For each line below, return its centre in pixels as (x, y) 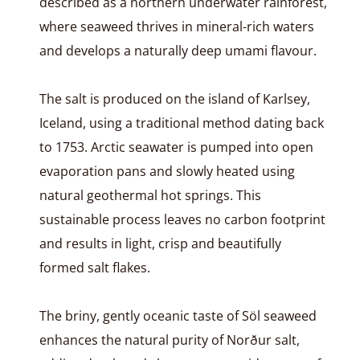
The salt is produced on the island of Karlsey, (174, 99)
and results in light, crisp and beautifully (160, 243)
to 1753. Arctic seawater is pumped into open (176, 147)
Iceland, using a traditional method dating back (181, 123)
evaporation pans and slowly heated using (167, 171)
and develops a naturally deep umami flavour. (178, 51)
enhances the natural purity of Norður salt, (169, 340)
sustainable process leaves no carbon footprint (182, 219)
